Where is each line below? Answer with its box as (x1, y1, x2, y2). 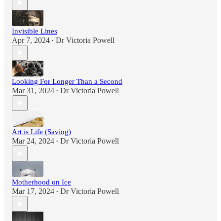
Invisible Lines (12, 27, 57, 36)
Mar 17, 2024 (12, 187, 54, 196)
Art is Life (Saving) (12, 128, 71, 136)
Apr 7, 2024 (12, 36, 50, 45)
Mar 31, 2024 (12, 86, 54, 95)
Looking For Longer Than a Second (12, 77, 122, 86)
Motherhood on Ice (12, 178, 71, 186)
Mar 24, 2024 (12, 137, 54, 146)
